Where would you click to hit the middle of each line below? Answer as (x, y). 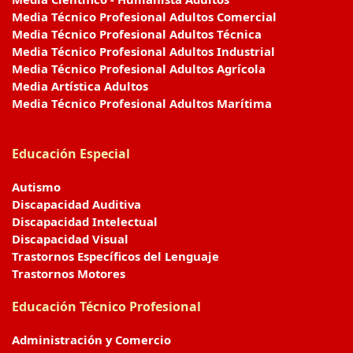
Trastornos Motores (69, 273)
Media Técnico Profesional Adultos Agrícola (139, 68)
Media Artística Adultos (80, 85)
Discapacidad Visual (70, 238)
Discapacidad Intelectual (85, 221)
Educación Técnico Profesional (106, 306)
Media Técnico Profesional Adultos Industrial (143, 51)
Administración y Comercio (91, 339)
